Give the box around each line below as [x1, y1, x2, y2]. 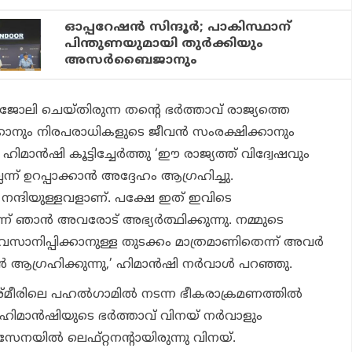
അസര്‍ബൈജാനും [64, 52, 198, 68]
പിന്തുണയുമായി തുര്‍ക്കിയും [64, 35, 264, 52]
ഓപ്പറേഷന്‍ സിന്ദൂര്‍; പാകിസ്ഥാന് [64, 19, 291, 35]
